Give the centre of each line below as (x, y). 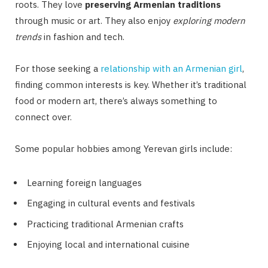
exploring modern (209, 20)
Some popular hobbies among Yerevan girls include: (124, 148)
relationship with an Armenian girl (171, 68)
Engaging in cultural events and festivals (111, 203)
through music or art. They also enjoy (94, 20)
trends (28, 36)
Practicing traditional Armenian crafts (105, 224)
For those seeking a (58, 68)
